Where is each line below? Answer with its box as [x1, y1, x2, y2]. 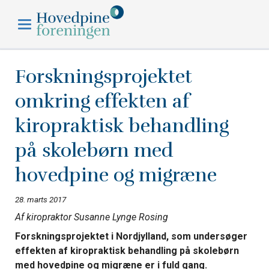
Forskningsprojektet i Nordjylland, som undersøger [14, 230, 247, 242]
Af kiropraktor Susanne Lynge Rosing [14, 211, 168, 223]
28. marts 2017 [14, 194, 66, 204]
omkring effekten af [14, 89, 190, 113]
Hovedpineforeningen [175, 7, 265, 18]
